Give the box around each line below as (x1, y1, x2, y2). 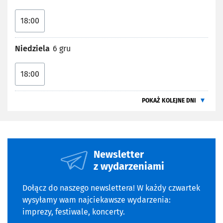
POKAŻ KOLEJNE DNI (142, 97, 196, 105)
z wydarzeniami (94, 160, 164, 173)
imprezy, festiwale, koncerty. (22, 207, 125, 217)
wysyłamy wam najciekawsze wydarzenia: (22, 195, 171, 205)
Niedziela (15, 44, 50, 54)
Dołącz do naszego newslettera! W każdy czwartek (22, 183, 200, 193)
